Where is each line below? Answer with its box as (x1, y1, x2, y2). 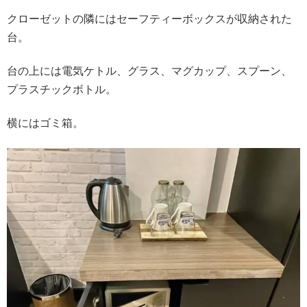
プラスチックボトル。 (7, 83, 116, 95)
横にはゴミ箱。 (7, 117, 84, 130)
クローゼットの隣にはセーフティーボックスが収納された (7, 12, 292, 25)
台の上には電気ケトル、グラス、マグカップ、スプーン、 (7, 64, 292, 77)
